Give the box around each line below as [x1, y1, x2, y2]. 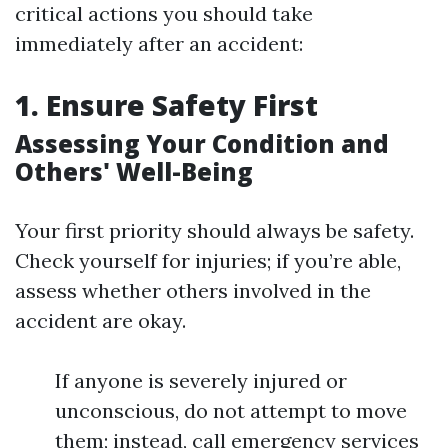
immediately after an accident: [15, 31, 303, 56]
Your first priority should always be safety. [15, 218, 414, 243]
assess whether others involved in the [15, 278, 371, 303]
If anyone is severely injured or [55, 368, 347, 393]
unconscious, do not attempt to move [55, 398, 407, 423]
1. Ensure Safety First [15, 86, 318, 124]
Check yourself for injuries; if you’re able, [15, 248, 401, 273]
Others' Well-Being [15, 155, 253, 188]
